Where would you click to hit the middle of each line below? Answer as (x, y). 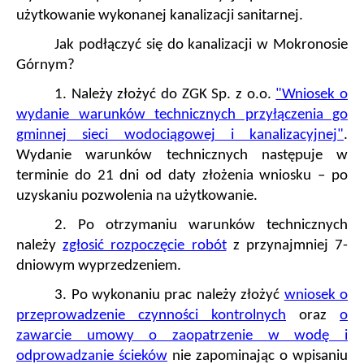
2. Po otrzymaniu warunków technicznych (201, 226)
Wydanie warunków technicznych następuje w (182, 156)
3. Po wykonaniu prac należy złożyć (169, 296)
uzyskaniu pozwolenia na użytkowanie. (137, 197)
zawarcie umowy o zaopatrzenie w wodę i (182, 336)
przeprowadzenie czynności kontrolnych (151, 316)
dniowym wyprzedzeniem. (99, 266)
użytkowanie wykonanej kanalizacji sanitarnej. (160, 16)
